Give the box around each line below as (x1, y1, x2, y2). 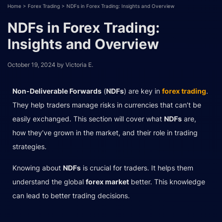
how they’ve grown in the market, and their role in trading (12, 128, 198, 137)
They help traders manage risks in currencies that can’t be (12, 100, 201, 109)
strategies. (12, 142, 47, 151)
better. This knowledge (129, 177, 205, 186)
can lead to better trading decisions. (12, 191, 130, 200)
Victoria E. (65, 60, 93, 68)
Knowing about (12, 163, 63, 172)
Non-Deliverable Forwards (12, 86, 102, 95)
